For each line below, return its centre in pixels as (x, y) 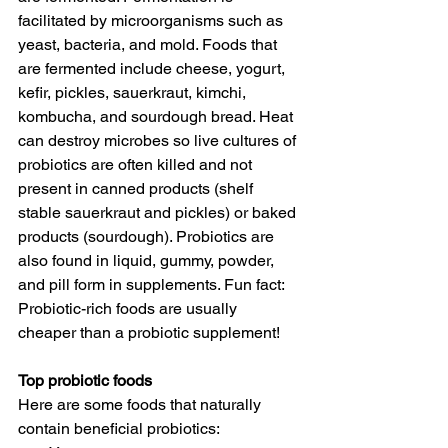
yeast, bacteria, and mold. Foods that (149, 44)
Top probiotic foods (85, 380)
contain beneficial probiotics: (119, 428)
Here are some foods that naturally (141, 404)
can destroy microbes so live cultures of (159, 140)
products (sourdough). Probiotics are (148, 236)
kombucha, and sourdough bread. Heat (157, 116)
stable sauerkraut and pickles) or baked (159, 212)
